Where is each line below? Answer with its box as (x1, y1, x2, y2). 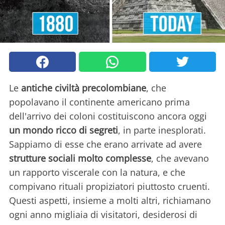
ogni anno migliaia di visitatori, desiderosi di (9, 208, 197, 221)
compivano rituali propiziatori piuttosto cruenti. (9, 180, 210, 193)
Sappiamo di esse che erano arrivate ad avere (9, 138, 202, 151)
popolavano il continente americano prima (9, 96, 190, 108)
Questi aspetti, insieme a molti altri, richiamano (9, 194, 211, 207)
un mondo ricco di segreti (9, 124, 118, 137)
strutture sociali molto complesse (9, 152, 151, 165)
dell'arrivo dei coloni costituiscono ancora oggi (9, 110, 207, 123)
